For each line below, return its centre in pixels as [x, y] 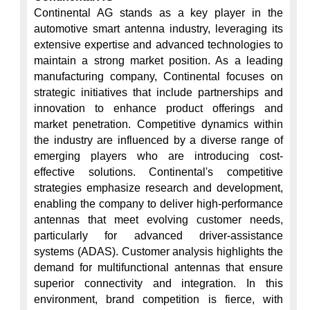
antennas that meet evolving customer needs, [158, 220]
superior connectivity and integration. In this [158, 283]
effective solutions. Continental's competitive [158, 172]
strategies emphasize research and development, [158, 188]
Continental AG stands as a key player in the [158, 13]
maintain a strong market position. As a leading [158, 61]
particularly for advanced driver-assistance [158, 236]
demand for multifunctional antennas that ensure [158, 267]
